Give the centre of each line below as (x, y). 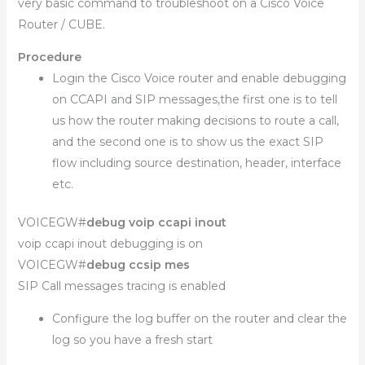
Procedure (49, 57)
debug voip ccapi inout (156, 222)
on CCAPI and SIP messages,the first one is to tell (194, 99)
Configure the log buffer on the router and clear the (199, 319)
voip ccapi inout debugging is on (110, 244)
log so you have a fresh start (132, 340)
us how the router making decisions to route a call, (195, 121)
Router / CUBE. (61, 24)
